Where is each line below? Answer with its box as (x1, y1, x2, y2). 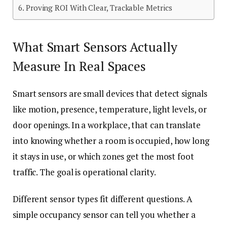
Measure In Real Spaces (13, 57, 146, 74)
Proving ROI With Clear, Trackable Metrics (25, 3, 172, 13)
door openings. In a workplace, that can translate (13, 119, 201, 131)
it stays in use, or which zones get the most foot (13, 150, 194, 162)
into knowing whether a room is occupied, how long (13, 134, 209, 146)
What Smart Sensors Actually (13, 38, 177, 55)
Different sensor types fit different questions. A (13, 193, 193, 205)
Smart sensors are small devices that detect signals (13, 87, 207, 99)
